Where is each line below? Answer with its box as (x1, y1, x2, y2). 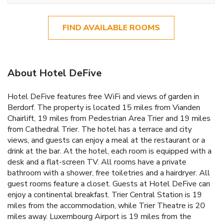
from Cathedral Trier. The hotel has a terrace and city (7, 124, 192, 135)
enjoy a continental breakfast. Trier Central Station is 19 (7, 189, 202, 201)
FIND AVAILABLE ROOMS (62, 22, 160, 33)
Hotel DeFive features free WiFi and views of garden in (7, 91, 199, 103)
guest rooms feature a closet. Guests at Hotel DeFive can (7, 178, 210, 190)
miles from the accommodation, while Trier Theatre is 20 (7, 200, 205, 212)
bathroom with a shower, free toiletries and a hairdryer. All (7, 167, 210, 179)
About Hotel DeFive (7, 66, 102, 80)
